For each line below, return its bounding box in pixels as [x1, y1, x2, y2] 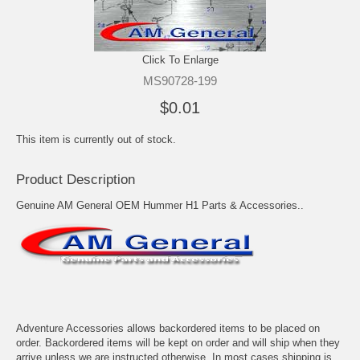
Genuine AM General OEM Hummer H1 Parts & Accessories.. [16, 198, 304, 211]
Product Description [16, 171, 135, 187]
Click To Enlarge [141, 53, 219, 66]
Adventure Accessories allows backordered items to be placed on [16, 321, 320, 334]
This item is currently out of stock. [16, 133, 176, 145]
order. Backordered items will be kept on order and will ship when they [16, 336, 340, 349]
